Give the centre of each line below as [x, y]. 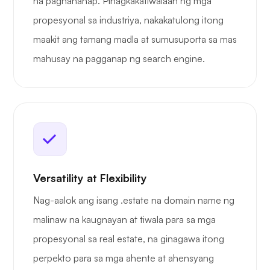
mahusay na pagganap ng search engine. [119, 59]
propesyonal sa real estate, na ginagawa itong [129, 239]
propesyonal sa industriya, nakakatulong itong [128, 20]
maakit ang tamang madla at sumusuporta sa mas [135, 39]
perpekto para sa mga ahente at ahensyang [124, 258]
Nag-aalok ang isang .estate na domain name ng [134, 200]
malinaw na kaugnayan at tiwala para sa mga [124, 220]
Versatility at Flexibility [90, 178]
